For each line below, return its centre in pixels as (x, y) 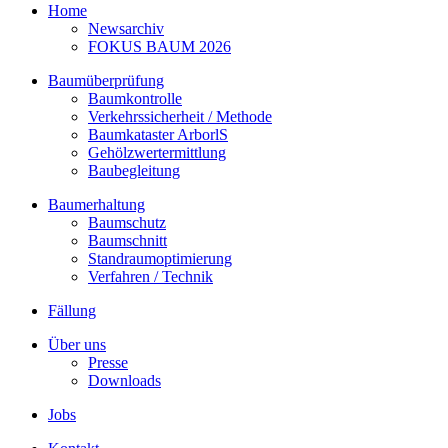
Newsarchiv (126, 28)
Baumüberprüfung (106, 80)
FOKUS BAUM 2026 (159, 46)
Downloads (124, 380)
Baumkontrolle (135, 98)
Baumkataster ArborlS (158, 134)
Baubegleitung (134, 170)
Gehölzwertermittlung (157, 152)
